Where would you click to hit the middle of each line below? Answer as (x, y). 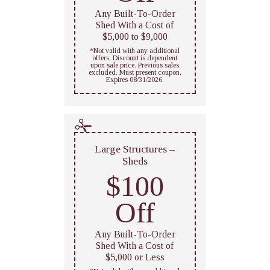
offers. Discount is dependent (135, 58)
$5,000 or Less (135, 257)
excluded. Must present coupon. (135, 73)
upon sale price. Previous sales (135, 65)
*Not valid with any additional (135, 51)
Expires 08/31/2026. (135, 80)
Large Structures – (135, 149)
